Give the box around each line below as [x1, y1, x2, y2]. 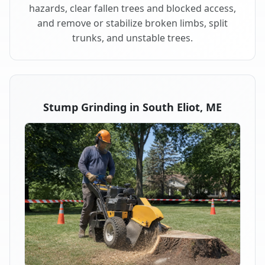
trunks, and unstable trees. [72, 31, 193, 45]
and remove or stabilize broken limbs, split [37, 17, 228, 30]
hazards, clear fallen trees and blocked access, [29, 2, 236, 15]
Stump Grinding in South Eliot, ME [43, 100, 222, 115]
